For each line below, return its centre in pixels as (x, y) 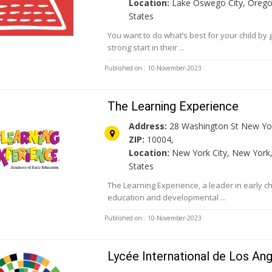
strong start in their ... (146, 48)
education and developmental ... (167, 198)
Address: (148, 126)
